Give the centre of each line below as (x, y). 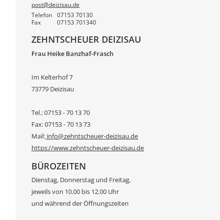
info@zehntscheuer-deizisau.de (92, 136)
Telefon (42, 15)
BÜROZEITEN (59, 166)
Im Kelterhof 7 (52, 77)
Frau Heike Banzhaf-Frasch (72, 53)
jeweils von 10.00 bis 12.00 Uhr (75, 192)
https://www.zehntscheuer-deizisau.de (88, 148)
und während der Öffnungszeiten (80, 204)
